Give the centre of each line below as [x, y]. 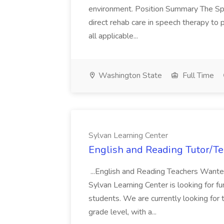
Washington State [129, 75]
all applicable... [114, 36]
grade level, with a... [123, 212]
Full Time [197, 75]
